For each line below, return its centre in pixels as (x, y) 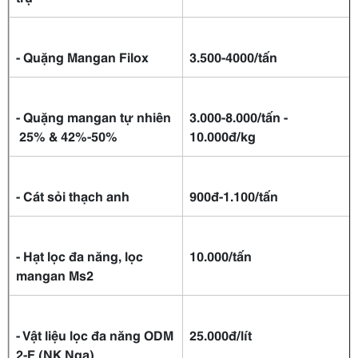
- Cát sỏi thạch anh (73, 196)
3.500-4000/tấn (233, 57)
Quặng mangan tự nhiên (97, 117)
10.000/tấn (221, 256)
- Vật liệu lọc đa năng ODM (95, 335)
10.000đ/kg (223, 136)
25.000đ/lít (221, 335)
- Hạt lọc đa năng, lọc (80, 256)
